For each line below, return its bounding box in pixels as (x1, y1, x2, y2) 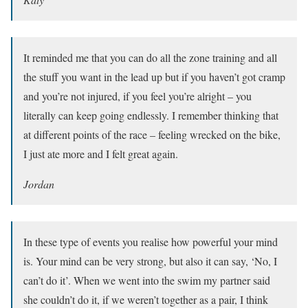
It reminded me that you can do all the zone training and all (23, 49, 277, 65)
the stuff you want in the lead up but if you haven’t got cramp (23, 69, 285, 84)
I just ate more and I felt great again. (23, 146, 178, 161)
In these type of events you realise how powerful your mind (23, 234, 278, 249)
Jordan (23, 176, 54, 191)
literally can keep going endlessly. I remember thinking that (23, 107, 278, 122)
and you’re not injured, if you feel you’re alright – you (23, 88, 252, 103)
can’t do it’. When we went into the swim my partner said (23, 272, 270, 287)
